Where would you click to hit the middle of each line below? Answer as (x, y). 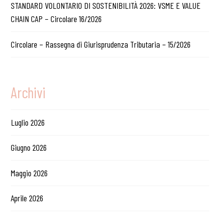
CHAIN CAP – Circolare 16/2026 (56, 19)
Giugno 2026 (29, 148)
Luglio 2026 (28, 123)
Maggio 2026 (29, 173)
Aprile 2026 (27, 198)
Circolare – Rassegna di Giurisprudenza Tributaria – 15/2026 (101, 44)
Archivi (28, 92)
